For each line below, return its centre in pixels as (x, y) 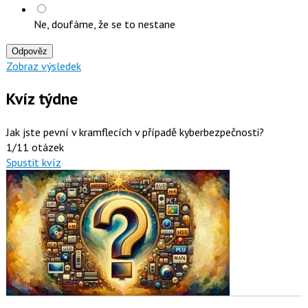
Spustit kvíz (33, 162)
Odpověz (29, 51)
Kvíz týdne (42, 98)
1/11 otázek (35, 147)
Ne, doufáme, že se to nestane (104, 24)
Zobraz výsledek (43, 66)
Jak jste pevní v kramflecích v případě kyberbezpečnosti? (135, 132)
